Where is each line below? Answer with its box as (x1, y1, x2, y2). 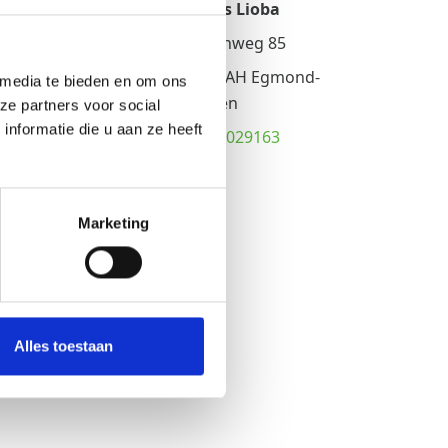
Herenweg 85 (185, 31, 287, 54)
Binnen (185, 91, 239, 114)
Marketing (78, 214, 149, 232)
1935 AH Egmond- (185, 65, 321, 88)
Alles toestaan (14, 337, 113, 355)
